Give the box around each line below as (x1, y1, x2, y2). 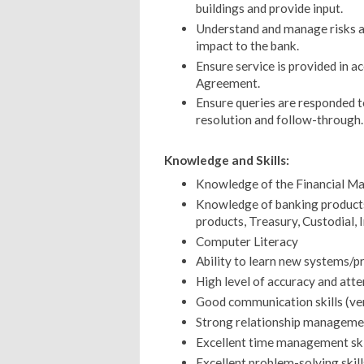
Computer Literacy (195, 233, 298, 249)
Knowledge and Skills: (164, 153, 289, 168)
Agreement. (195, 75, 260, 90)
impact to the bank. (195, 37, 299, 53)
